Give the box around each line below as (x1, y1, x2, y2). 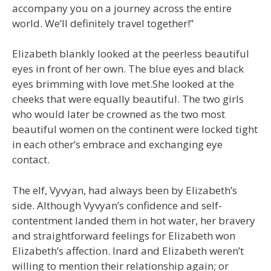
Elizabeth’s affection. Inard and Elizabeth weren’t (12, 243, 244, 258)
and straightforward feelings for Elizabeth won (12, 228, 235, 243)
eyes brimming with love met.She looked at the (12, 77, 234, 91)
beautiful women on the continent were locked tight (12, 122, 258, 137)
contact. (12, 152, 50, 167)
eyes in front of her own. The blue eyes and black (12, 62, 244, 76)
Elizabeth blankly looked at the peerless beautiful (12, 47, 249, 61)
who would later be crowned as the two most (12, 107, 225, 122)
